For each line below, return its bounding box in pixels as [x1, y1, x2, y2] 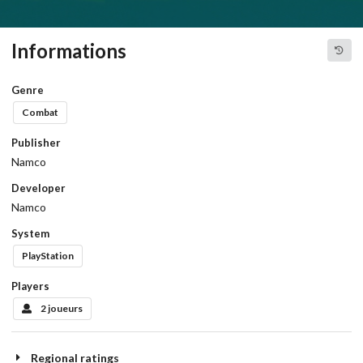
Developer [11, 181, 66, 194]
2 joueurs [40, 301, 83, 314]
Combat [21, 105, 58, 118]
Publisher [11, 135, 61, 149]
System [11, 226, 49, 240]
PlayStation [21, 249, 74, 262]
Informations [11, 38, 126, 62]
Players [11, 279, 49, 293]
